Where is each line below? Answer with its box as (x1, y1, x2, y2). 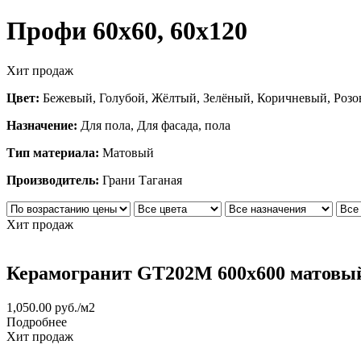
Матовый (99, 145, 154, 160)
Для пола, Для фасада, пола (77, 118, 230, 132)
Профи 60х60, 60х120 (6, 16, 247, 46)
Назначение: (6, 118, 77, 132)
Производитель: (6, 172, 99, 187)
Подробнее (6, 314, 67, 329)
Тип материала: (6, 145, 99, 160)
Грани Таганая (99, 172, 182, 187)
